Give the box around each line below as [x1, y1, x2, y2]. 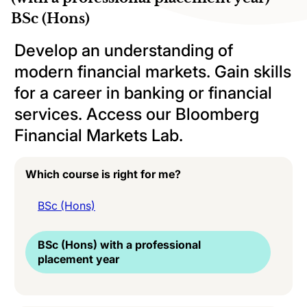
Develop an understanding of [14, 40, 233, 60]
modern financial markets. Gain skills [14, 61, 291, 82]
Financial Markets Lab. [14, 125, 183, 145]
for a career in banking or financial [14, 82, 272, 103]
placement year [38, 251, 119, 266]
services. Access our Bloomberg [14, 103, 259, 124]
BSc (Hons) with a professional [38, 237, 201, 251]
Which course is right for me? [25, 167, 181, 181]
